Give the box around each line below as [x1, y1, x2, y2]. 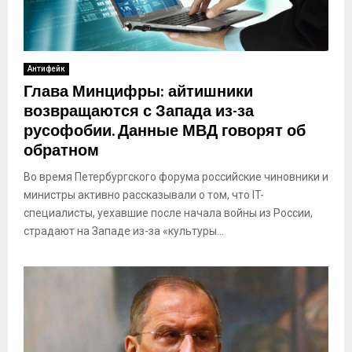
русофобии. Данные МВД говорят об [24, 117, 306, 145]
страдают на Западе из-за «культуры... [24, 224, 224, 237]
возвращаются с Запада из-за [24, 97, 254, 125]
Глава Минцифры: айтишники [24, 78, 253, 105]
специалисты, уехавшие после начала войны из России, [24, 206, 313, 219]
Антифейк [27, 64, 65, 73]
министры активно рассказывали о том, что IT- [24, 188, 264, 201]
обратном [24, 137, 99, 164]
